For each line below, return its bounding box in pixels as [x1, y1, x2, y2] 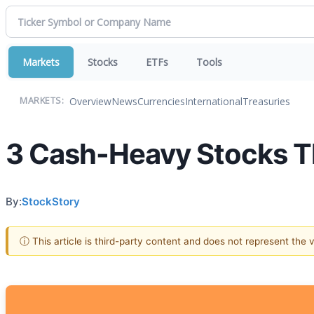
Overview [69, 94, 111, 108]
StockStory [22, 194, 80, 208]
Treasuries [243, 94, 290, 108]
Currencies [137, 94, 185, 108]
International [185, 94, 243, 108]
